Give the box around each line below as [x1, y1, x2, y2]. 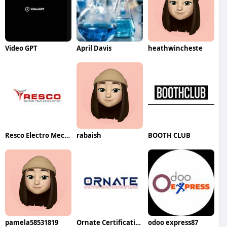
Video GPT [5, 44, 37, 53]
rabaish [76, 131, 101, 140]
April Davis [76, 44, 111, 53]
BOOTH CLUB [147, 131, 191, 140]
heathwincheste [147, 44, 203, 53]
